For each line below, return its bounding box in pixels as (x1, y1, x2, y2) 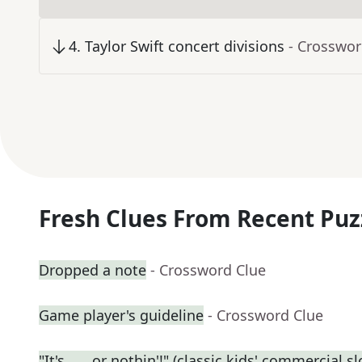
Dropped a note (39, 260, 146, 280)
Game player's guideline (39, 305, 204, 326)
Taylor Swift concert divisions (85, 36, 284, 57)
